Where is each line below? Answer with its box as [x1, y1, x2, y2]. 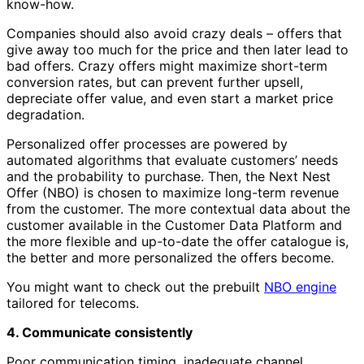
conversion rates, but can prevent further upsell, [6, 73, 303, 90]
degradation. [6, 106, 84, 123]
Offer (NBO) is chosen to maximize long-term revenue [6, 184, 339, 201]
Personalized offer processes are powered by [6, 135, 288, 152]
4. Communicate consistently [6, 323, 193, 340]
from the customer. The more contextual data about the [6, 200, 350, 217]
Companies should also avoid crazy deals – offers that [6, 24, 342, 41]
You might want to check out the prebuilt [6, 278, 264, 295]
